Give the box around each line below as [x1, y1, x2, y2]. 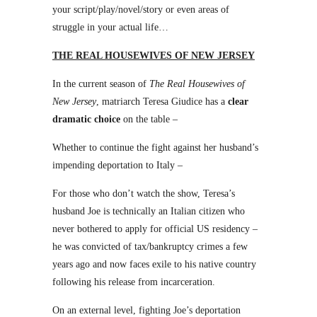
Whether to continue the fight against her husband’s [52, 142, 258, 153]
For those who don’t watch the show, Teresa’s [52, 188, 235, 199]
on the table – [120, 114, 178, 125]
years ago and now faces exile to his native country [52, 259, 256, 270]
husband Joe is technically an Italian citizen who [52, 206, 245, 217]
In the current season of [52, 79, 149, 89]
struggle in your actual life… [52, 22, 168, 33]
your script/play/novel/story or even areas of [52, 4, 229, 15]
